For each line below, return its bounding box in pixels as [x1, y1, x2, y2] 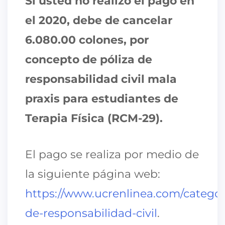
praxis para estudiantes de [25, 91, 178, 105]
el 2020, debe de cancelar [25, 13, 172, 27]
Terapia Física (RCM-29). [25, 111, 163, 125]
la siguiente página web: [25, 167, 160, 181]
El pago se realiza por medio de [25, 147, 199, 161]
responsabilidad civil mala [25, 72, 177, 86]
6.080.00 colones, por [25, 33, 149, 47]
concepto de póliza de [25, 52, 152, 66]
